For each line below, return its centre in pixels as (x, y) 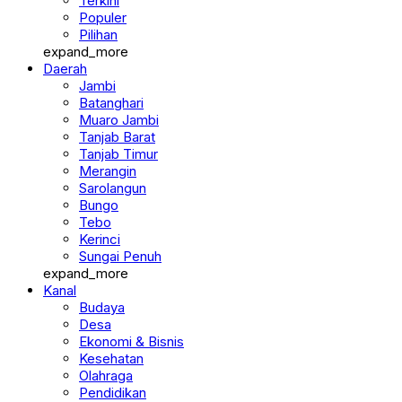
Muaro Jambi (119, 137)
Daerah (65, 86)
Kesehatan (111, 376)
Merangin (108, 188)
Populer (103, 35)
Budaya (102, 324)
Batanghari (111, 120)
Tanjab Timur (118, 171)
